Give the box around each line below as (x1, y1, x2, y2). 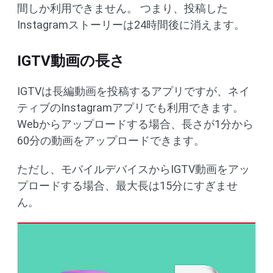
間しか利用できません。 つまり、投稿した (17, 2, 228, 15)
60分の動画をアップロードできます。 (17, 134, 205, 147)
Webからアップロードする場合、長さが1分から (17, 118, 253, 130)
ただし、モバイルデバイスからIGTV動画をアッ (17, 163, 250, 175)
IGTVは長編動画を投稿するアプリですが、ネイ (17, 85, 250, 97)
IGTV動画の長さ (17, 52, 125, 69)
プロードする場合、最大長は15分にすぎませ (17, 179, 238, 192)
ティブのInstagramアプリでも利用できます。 (17, 101, 244, 114)
